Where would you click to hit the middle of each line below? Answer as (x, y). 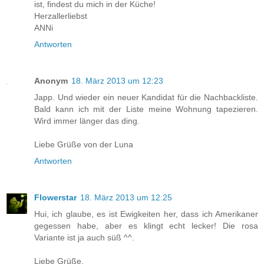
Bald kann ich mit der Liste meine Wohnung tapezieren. (146, 109)
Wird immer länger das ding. (87, 121)
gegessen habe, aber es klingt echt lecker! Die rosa (146, 225)
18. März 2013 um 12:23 (117, 80)
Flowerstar (55, 197)
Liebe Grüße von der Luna (84, 144)
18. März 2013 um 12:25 (126, 197)
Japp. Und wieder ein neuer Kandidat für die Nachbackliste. (146, 97)
